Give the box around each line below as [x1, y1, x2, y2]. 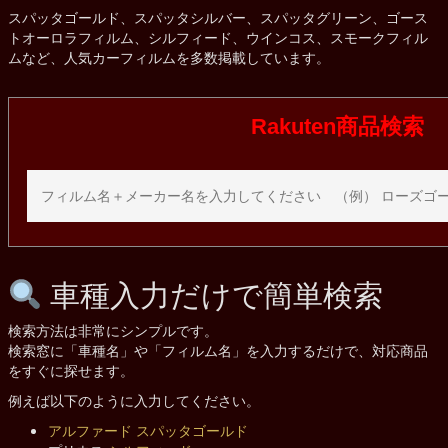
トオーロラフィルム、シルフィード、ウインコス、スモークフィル [7, 26, 428, 47]
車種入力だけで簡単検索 [41, 271, 383, 315]
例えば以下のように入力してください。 [7, 389, 260, 410]
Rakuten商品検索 [251, 113, 424, 139]
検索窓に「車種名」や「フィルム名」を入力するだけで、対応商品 [7, 339, 428, 360]
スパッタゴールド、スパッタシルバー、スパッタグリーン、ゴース [7, 6, 428, 27]
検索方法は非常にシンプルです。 [7, 319, 218, 340]
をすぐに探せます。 [7, 359, 134, 380]
